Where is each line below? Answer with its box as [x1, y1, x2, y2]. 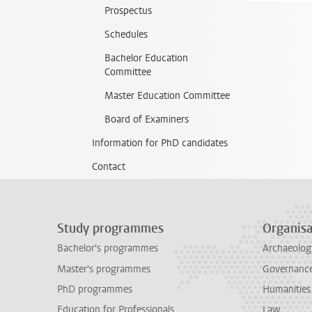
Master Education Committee [104, 89, 230, 102]
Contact [92, 160, 125, 173]
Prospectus [104, 4, 152, 17]
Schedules [104, 28, 148, 41]
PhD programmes [57, 282, 132, 296]
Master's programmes [57, 262, 150, 276]
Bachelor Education [104, 52, 188, 65]
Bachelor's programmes [57, 242, 158, 256]
